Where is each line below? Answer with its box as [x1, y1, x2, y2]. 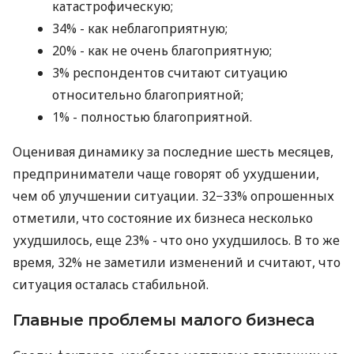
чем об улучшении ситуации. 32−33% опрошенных [13, 186, 334, 205]
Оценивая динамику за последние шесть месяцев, [13, 142, 333, 160]
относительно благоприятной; [52, 85, 243, 104]
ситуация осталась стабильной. [13, 275, 209, 293]
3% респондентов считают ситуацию [52, 63, 288, 81]
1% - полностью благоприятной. [52, 107, 252, 126]
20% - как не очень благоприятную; [52, 41, 272, 59]
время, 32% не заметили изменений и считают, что [13, 253, 341, 271]
